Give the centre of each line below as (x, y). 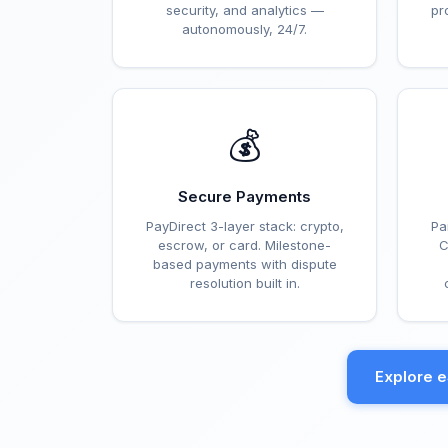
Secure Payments (244, 196)
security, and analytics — (244, 10)
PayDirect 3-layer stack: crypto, (244, 226)
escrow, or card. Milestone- (244, 245)
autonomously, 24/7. (244, 29)
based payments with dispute (244, 264)
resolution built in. (244, 283)
